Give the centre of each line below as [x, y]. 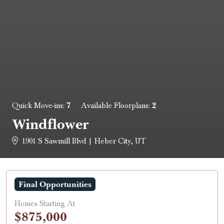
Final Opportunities [55, 184]
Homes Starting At [45, 204]
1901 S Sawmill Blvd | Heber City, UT [84, 141]
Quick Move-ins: [39, 106]
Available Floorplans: [116, 106]
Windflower [50, 124]
